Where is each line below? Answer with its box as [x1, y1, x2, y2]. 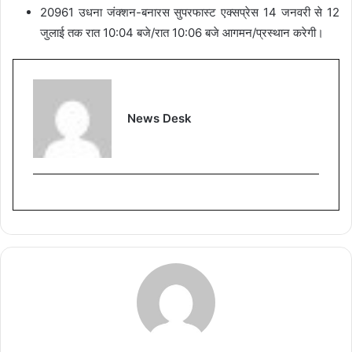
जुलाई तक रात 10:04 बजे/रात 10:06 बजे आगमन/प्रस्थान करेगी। [40, 24, 324, 40]
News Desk [127, 110, 192, 126]
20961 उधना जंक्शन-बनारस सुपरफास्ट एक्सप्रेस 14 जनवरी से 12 [40, 4, 339, 20]
